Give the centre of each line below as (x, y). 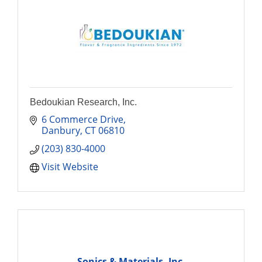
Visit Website (70, 167)
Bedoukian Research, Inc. (83, 102)
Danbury (61, 130)
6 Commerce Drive (82, 119)
